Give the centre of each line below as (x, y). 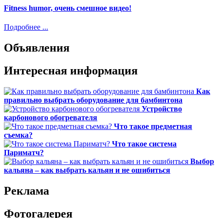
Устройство (162, 109)
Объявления (37, 48)
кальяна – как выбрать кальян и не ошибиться (87, 170)
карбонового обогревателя (51, 118)
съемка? (18, 135)
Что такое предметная (153, 127)
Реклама (27, 191)
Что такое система (144, 144)
